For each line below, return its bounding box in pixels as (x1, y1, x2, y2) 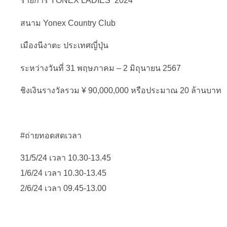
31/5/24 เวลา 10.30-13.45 (20, 154, 111, 163)
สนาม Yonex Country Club (20, 18, 116, 27)
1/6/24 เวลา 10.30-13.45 (20, 169, 106, 178)
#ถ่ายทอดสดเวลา (20, 131, 82, 140)
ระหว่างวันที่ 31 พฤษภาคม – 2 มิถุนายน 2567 (20, 63, 181, 72)
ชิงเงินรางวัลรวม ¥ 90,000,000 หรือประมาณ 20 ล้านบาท (20, 86, 221, 95)
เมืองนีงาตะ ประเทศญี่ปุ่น (20, 41, 108, 50)
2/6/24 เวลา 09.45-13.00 (20, 184, 106, 193)
